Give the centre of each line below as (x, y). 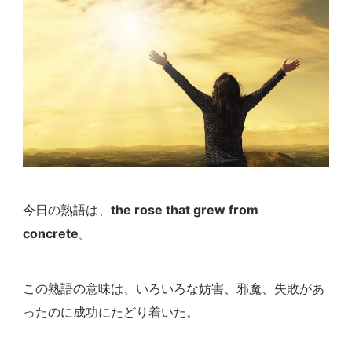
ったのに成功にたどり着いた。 (111, 312)
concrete (51, 233)
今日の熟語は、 (67, 209)
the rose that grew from (185, 209)
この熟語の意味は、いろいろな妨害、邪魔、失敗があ (174, 288)
